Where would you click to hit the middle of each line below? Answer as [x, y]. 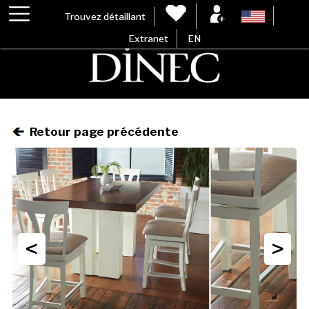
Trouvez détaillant [104, 16]
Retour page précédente [101, 132]
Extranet [149, 39]
